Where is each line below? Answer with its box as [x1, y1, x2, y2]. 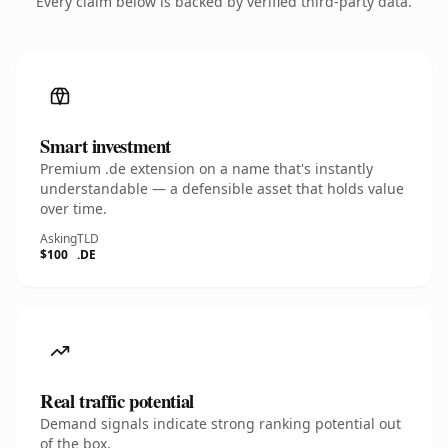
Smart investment [40, 132, 172, 159]
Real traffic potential [40, 387, 194, 414]
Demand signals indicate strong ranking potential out [40, 414, 401, 433]
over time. [40, 199, 107, 218]
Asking [40, 230, 77, 247]
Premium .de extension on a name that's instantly [40, 159, 373, 178]
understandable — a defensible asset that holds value [40, 179, 404, 198]
